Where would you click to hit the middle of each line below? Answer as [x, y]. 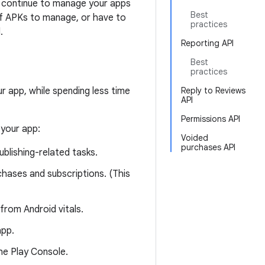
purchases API [208, 147]
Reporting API [207, 43]
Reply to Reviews [213, 91]
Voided [195, 138]
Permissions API [211, 119]
